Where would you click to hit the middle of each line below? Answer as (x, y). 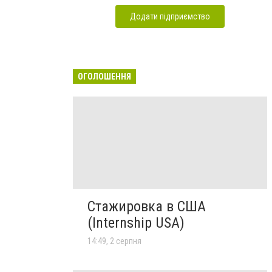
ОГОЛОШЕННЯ (104, 76)
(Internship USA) (136, 223)
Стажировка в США (147, 206)
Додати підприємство (170, 16)
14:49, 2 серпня (114, 241)
